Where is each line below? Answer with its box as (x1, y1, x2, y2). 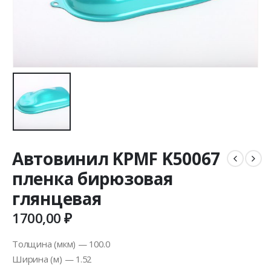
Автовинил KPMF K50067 (12, 146, 221, 170)
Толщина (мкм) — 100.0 (12, 237, 110, 250)
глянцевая (12, 186, 102, 210)
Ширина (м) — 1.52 (12, 252, 92, 265)
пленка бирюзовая (12, 166, 173, 190)
